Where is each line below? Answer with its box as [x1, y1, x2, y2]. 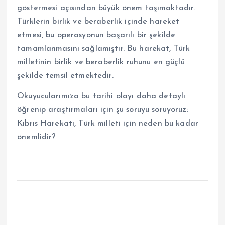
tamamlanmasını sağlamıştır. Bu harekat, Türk [17, 45, 190, 53]
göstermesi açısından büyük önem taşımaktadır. [17, 4, 195, 13]
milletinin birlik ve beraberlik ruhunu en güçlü [17, 58, 185, 67]
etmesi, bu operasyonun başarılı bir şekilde [17, 31, 176, 40]
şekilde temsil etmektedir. [17, 72, 114, 80]
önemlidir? [17, 133, 56, 142]
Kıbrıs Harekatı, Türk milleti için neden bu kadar [17, 120, 198, 128]
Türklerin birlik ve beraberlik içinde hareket [17, 18, 180, 26]
